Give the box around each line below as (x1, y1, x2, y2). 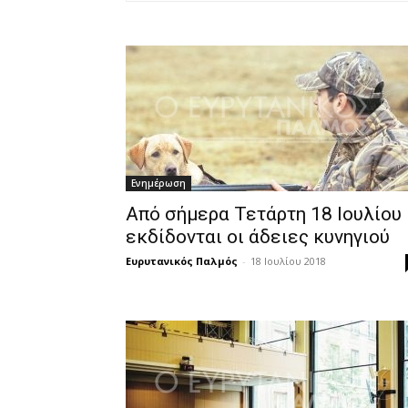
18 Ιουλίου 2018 (250, 254, 326, 268)
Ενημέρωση (131, 177, 186, 189)
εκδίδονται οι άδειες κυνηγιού (126, 226, 390, 248)
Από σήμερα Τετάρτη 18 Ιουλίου (126, 203, 402, 225)
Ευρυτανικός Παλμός (126, 254, 238, 268)
